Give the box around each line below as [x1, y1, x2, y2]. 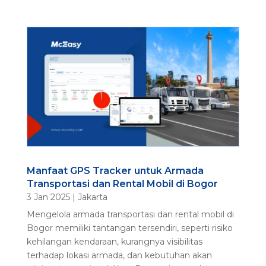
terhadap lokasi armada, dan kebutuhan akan [26, 250, 212, 261]
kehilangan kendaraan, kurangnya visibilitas [26, 236, 202, 248]
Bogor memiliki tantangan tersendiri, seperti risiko [26, 223, 233, 234]
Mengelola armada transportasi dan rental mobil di [26, 209, 234, 220]
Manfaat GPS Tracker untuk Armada [26, 165, 204, 177]
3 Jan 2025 [26, 192, 70, 203]
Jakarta [77, 192, 107, 203]
